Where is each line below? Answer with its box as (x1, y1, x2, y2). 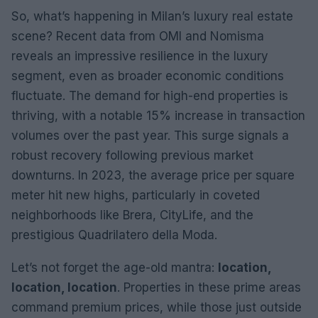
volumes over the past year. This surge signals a (11, 128, 289, 143)
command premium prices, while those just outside (11, 300, 302, 314)
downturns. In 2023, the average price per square (11, 168, 295, 182)
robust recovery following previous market (11, 148, 253, 163)
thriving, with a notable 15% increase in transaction (11, 108, 305, 123)
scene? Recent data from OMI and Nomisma (11, 28, 264, 43)
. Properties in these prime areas (117, 280, 301, 295)
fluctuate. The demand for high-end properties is (11, 88, 288, 103)
